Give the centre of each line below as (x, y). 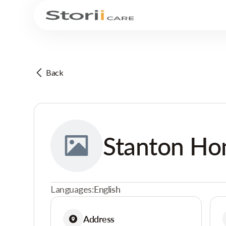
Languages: (72, 189)
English (107, 189)
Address (99, 219)
